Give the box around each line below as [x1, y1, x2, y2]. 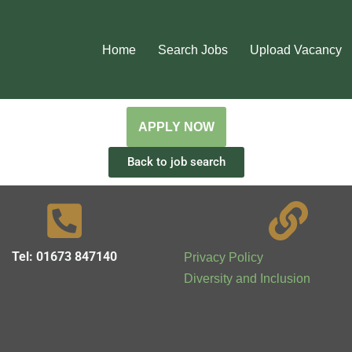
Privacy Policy [184, 251, 263, 264]
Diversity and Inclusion [184, 272, 310, 285]
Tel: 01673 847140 [11, 249, 117, 264]
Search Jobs [158, 43, 228, 57]
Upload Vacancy [250, 43, 342, 57]
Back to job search [126, 155, 225, 169]
